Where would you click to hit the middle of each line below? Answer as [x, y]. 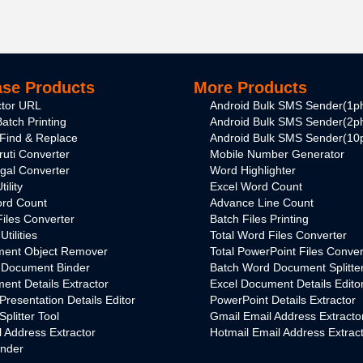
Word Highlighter [253, 171]
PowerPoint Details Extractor [283, 300]
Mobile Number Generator [277, 154]
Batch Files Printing [259, 219]
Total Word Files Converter [278, 235]
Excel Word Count [256, 187]
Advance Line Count [262, 203]
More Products [250, 88]
